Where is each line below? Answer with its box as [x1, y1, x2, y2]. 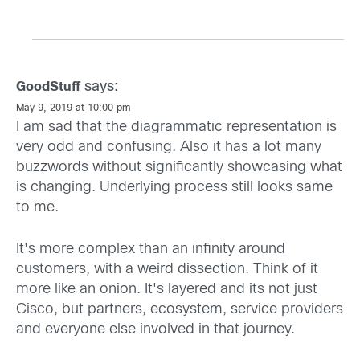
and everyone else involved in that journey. [16, 323, 295, 337]
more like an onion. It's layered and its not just [16, 283, 317, 297]
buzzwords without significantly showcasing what [16, 161, 342, 175]
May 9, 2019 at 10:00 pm [16, 104, 131, 114]
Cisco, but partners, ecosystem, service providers [16, 303, 343, 317]
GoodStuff [16, 81, 80, 94]
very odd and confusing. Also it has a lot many [16, 141, 321, 155]
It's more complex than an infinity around [16, 243, 285, 257]
